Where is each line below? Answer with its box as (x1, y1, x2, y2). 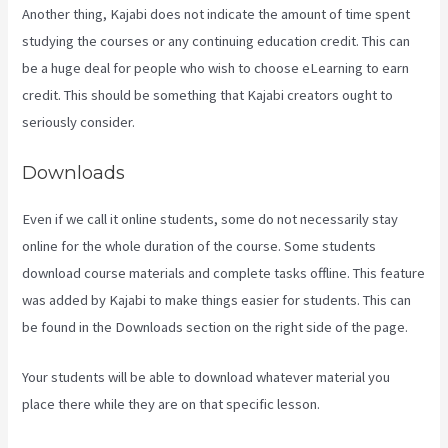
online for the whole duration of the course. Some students (22, 236, 377, 255)
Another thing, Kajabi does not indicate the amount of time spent (22, 4, 411, 23)
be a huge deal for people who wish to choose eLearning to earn (22, 58, 410, 77)
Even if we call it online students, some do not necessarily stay (22, 209, 399, 228)
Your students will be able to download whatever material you (22, 368, 391, 387)
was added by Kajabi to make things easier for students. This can (22, 290, 412, 309)
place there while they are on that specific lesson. (22, 395, 321, 414)
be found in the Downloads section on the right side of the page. (22, 317, 409, 336)
